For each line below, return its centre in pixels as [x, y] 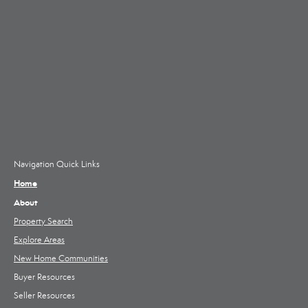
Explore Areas [39, 240]
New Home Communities [61, 258]
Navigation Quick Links [57, 164]
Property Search [43, 221]
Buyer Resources [44, 277]
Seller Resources [44, 295]
